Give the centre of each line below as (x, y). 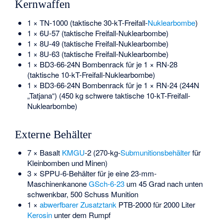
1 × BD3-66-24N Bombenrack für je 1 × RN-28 (102, 64)
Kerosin (39, 215)
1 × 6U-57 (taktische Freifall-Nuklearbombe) (98, 33)
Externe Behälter (54, 134)
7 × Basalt (44, 153)
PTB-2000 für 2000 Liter (156, 205)
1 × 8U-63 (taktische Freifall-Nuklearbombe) (98, 54)
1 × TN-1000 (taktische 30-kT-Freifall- (87, 22)
